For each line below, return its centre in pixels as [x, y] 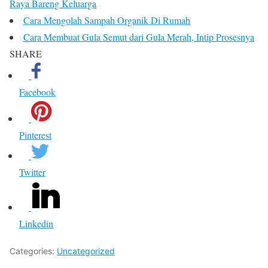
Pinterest [35, 135]
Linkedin [36, 224]
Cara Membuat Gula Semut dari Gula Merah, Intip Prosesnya [139, 37]
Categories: [33, 251]
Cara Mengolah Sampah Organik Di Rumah [107, 20]
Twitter [32, 172]
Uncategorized [86, 251]
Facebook [37, 92]
